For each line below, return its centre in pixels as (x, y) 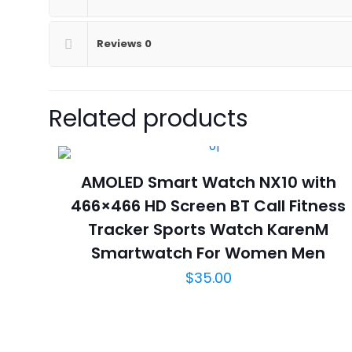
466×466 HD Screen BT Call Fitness (209, 206)
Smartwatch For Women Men (209, 253)
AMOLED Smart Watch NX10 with (208, 182)
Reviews (121, 44)
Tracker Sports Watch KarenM (209, 229)
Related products (148, 119)
